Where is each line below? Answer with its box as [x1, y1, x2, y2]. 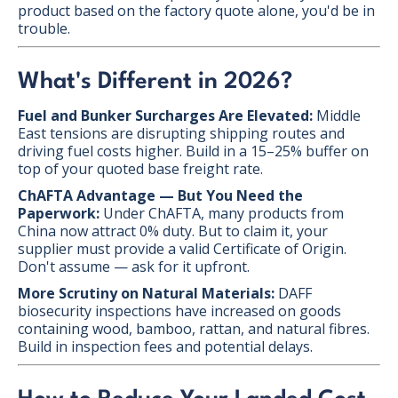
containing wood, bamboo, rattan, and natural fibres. [18, 318, 370, 338]
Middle [313, 105, 361, 125]
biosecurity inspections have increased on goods [18, 300, 341, 321]
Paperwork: [18, 203, 99, 223]
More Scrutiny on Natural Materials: [18, 283, 275, 303]
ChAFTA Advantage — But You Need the [18, 185, 303, 205]
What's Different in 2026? [18, 69, 292, 93]
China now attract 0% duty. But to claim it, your [18, 220, 328, 241]
